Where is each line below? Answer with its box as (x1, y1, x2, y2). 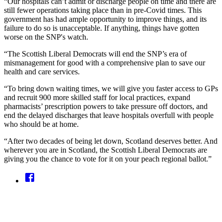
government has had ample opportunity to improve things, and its (4, 15, 207, 24)
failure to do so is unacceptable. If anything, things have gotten (4, 24, 199, 33)
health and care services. (4, 67, 80, 76)
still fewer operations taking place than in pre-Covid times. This (4, 6, 202, 15)
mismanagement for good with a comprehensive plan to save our (4, 58, 205, 67)
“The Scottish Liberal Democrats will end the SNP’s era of (4, 50, 187, 58)
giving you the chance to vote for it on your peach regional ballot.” (4, 155, 212, 164)
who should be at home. (4, 120, 79, 129)
